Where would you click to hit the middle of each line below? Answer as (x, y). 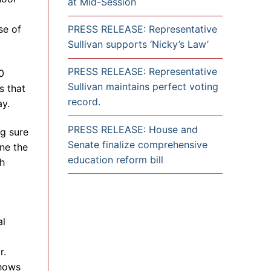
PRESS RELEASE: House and (133, 129)
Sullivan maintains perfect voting (143, 87)
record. (84, 102)
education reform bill (116, 159)
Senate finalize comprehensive (138, 144)
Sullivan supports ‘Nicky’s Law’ (138, 44)
